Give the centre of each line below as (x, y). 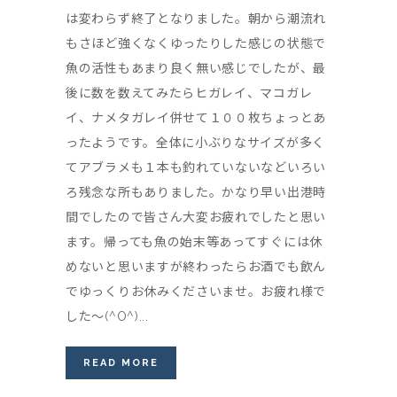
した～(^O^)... (107, 316)
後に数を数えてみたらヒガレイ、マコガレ (189, 93)
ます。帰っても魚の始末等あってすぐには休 (194, 241)
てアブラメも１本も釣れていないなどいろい (196, 167)
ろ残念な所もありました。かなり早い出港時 (196, 192)
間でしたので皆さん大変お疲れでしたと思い (196, 217)
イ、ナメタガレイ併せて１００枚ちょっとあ (196, 117)
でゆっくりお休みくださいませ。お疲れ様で (196, 291)
